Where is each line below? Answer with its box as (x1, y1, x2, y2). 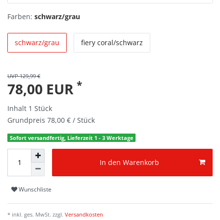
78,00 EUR (7, 79, 77, 98)
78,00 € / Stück (47, 115, 95, 125)
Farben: (7, 11, 32, 21)
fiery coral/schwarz (81, 37, 143, 47)
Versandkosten (63, 210, 103, 218)
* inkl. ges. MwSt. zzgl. (7, 210, 63, 218)
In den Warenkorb (99, 158, 159, 167)
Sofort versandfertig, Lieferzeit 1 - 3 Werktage (9, 134, 134, 141)
